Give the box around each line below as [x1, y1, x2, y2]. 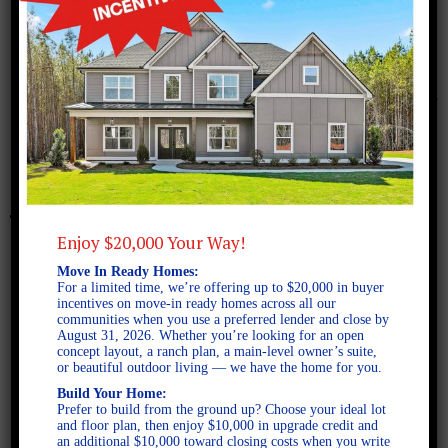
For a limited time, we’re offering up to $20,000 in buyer [57, 280, 385, 296]
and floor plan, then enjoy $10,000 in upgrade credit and [57, 418, 379, 434]
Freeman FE [10, 138, 187, 179]
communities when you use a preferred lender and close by [57, 312, 390, 328]
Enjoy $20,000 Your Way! [57, 231, 246, 255]
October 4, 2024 [308, 84, 438, 107]
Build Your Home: [57, 386, 168, 402]
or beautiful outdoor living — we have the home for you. [57, 360, 383, 376]
